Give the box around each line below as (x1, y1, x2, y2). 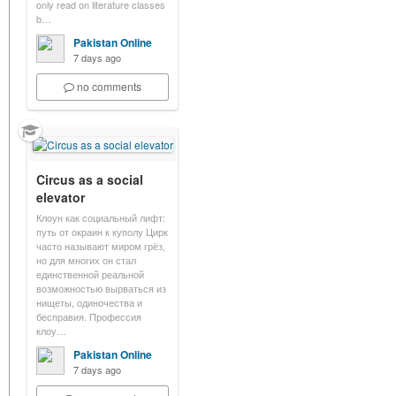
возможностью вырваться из (36, 281, 166, 295)
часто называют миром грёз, (36, 239, 165, 253)
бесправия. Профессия (36, 309, 141, 324)
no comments (77, 79, 141, 94)
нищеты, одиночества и (36, 295, 142, 309)
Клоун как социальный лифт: (36, 210, 165, 225)
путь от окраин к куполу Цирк (36, 225, 168, 239)
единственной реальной (36, 267, 144, 281)
